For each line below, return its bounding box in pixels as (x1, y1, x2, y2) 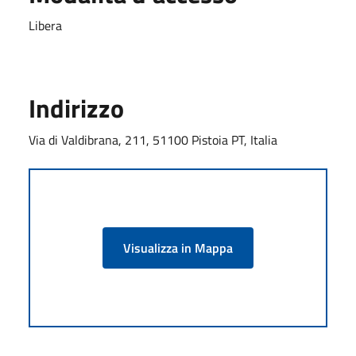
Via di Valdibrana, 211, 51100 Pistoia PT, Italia (29, 130, 277, 149)
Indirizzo (29, 88, 124, 127)
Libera (29, 15, 62, 35)
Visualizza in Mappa (123, 238, 233, 257)
